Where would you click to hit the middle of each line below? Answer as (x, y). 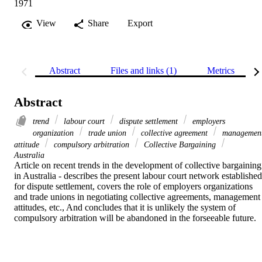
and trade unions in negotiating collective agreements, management (137, 197)
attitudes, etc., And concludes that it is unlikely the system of (125, 208)
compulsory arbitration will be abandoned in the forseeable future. (135, 218)
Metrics (221, 71)
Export (140, 23)
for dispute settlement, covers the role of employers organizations (133, 187)
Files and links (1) (144, 71)
